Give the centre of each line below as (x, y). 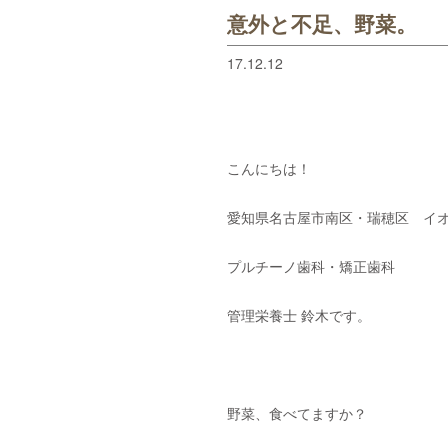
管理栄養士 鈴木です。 (299, 315)
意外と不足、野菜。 (322, 26)
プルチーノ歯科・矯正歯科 (311, 266)
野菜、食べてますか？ (297, 413)
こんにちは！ (269, 168)
